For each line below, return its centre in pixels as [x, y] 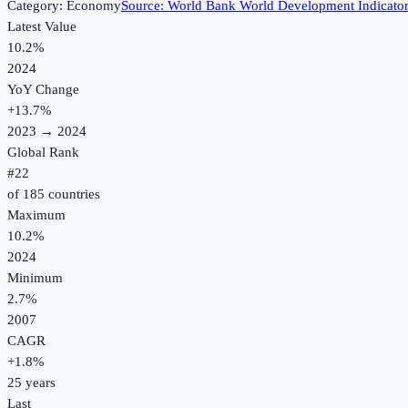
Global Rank [43, 153]
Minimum [35, 278]
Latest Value [42, 27]
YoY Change [43, 90]
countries [72, 194]
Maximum [36, 215]
